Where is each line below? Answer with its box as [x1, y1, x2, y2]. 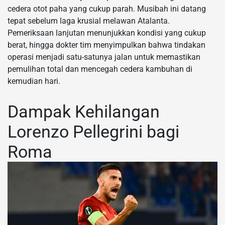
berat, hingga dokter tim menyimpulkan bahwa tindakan [8, 40, 205, 50]
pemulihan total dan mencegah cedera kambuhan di [8, 64, 192, 74]
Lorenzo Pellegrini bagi [8, 121, 179, 142]
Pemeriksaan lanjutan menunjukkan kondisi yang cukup [8, 28, 206, 38]
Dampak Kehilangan [8, 101, 160, 122]
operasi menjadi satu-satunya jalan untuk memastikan [8, 52, 200, 62]
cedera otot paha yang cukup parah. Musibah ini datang [8, 4, 206, 14]
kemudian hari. [8, 76, 60, 86]
